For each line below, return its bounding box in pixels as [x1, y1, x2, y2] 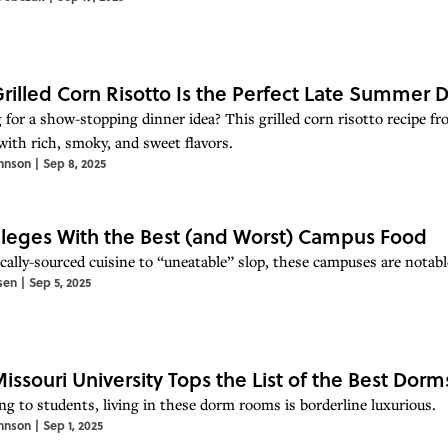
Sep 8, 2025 [43, 153, 106, 172]
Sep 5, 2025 [29, 272, 91, 291]
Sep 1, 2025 [43, 415, 103, 434]
